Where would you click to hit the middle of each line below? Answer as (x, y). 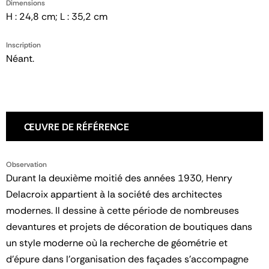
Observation (26, 165)
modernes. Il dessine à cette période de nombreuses (122, 211)
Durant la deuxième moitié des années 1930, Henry (119, 178)
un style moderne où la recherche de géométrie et (117, 243)
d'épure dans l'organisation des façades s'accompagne (127, 259)
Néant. (20, 59)
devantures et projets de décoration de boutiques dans (129, 227)
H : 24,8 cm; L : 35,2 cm (57, 17)
